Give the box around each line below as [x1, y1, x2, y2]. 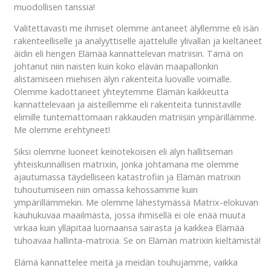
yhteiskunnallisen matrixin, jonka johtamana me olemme [13, 158, 239, 171]
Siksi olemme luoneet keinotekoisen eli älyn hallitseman [13, 145, 233, 158]
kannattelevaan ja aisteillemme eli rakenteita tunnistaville [13, 98, 241, 111]
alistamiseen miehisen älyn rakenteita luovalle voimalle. [13, 73, 232, 85]
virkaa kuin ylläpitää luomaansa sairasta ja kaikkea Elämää [13, 221, 244, 234]
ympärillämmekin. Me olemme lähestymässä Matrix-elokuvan [13, 196, 258, 209]
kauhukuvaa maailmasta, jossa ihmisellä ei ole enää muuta [13, 209, 246, 221]
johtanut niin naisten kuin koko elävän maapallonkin [13, 60, 218, 73]
